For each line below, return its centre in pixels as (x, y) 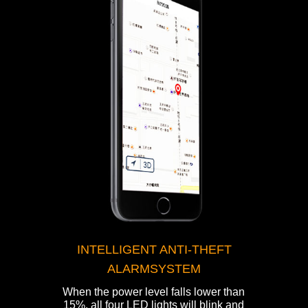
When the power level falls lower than (154, 292)
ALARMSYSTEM (154, 269)
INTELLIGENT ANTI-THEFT (154, 250)
